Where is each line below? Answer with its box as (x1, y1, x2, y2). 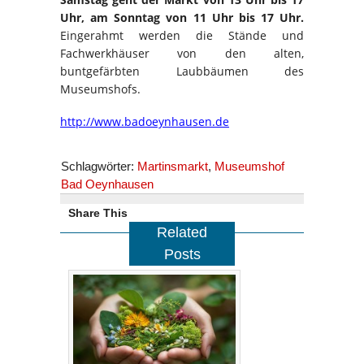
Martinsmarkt (137, 159, 208, 174)
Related (157, 224, 207, 241)
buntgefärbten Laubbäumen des (60, 63, 304, 80)
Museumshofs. (60, 81, 141, 97)
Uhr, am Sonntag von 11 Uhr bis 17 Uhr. (60, 10, 304, 26)
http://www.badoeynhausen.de (60, 114, 229, 130)
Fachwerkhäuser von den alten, (60, 45, 304, 62)
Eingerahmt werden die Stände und (60, 28, 304, 44)
